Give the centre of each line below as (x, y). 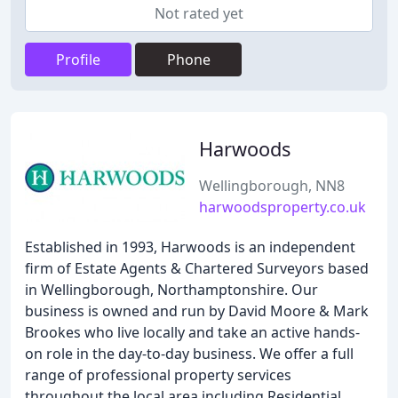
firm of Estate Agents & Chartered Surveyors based (197, 268)
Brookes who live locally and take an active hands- (192, 332)
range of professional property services (158, 375)
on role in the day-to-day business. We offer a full (189, 354)
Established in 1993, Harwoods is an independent (190, 247)
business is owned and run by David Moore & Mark (197, 311)
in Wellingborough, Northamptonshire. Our (171, 290)
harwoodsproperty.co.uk (283, 207)
